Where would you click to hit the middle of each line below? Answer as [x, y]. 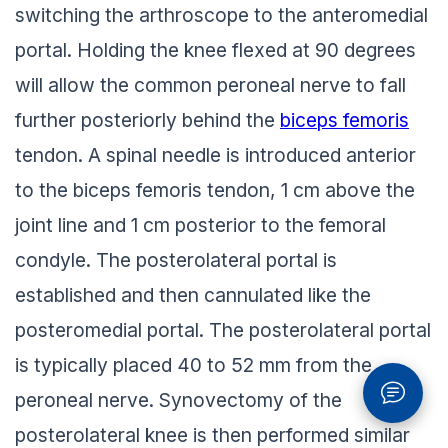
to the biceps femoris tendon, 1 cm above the [215, 189]
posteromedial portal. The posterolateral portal [223, 329]
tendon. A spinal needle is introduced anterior [215, 154]
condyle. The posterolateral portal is [176, 259]
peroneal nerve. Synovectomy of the [178, 399]
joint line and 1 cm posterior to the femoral [200, 224]
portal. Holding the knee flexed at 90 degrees [215, 49]
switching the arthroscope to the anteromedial [221, 14]
